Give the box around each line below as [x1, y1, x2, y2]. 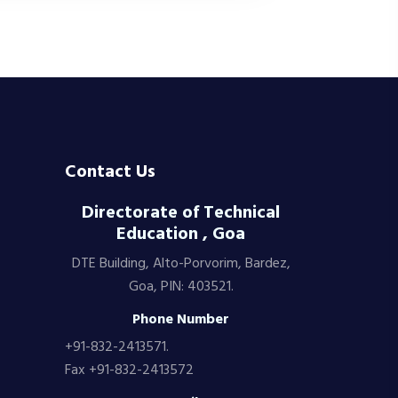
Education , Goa [116, 220, 245, 249]
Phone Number [132, 308, 229, 331]
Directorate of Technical [82, 199, 280, 227]
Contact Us [65, 158, 155, 187]
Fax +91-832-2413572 [65, 359, 194, 382]
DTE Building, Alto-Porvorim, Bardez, [71, 252, 291, 275]
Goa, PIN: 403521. [128, 275, 234, 298]
